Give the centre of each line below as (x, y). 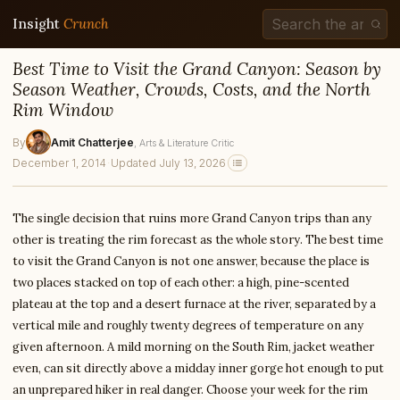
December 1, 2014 (59, 163)
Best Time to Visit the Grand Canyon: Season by (197, 69)
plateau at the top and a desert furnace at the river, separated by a (194, 304)
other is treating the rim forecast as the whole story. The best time (198, 240)
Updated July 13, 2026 (168, 163)
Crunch (86, 24)
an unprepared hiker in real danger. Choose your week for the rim (190, 390)
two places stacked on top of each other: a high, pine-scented (181, 283)
